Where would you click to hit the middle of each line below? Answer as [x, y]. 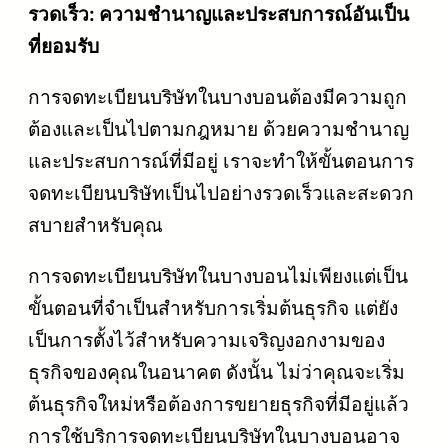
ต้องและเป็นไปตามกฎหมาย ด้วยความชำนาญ [218, 129]
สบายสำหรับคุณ [95, 225]
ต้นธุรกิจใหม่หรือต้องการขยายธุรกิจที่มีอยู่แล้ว [218, 404]
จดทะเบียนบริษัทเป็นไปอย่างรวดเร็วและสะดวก [221, 193]
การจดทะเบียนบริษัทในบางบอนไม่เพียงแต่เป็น [218, 276]
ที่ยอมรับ [63, 46]
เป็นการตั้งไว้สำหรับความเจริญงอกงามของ [206, 340]
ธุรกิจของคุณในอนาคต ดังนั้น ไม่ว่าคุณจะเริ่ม [216, 372]
